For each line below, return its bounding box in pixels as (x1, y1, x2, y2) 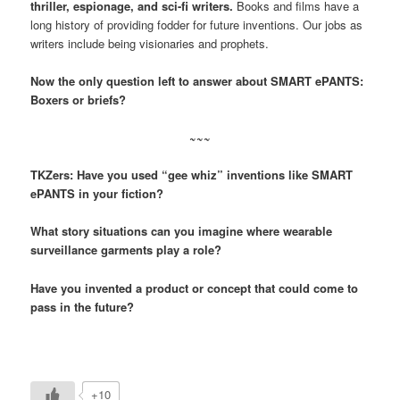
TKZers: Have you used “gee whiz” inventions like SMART (30, 166, 354, 184)
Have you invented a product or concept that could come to (30, 279, 359, 296)
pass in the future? (30, 297, 135, 315)
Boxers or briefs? (30, 91, 127, 109)
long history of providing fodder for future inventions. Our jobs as (30, 15, 363, 33)
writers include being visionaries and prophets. (30, 34, 270, 52)
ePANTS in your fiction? (30, 185, 164, 203)
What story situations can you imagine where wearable (30, 222, 333, 240)
